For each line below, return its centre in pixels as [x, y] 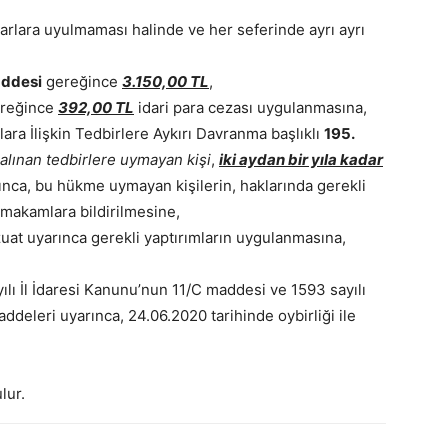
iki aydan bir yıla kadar [301, 159]
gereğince [82, 81]
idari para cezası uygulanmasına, [254, 107]
